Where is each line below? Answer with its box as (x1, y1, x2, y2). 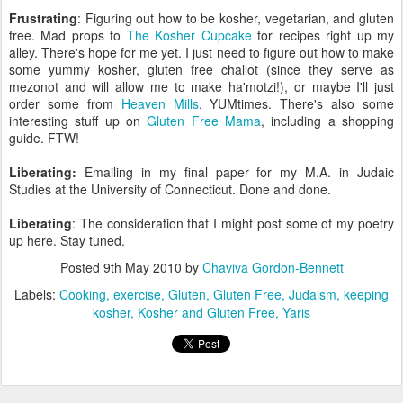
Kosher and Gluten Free (138, 303, 275, 321)
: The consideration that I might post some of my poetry (72, 214, 394, 232)
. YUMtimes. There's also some (198, 94, 394, 112)
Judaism (289, 285, 336, 303)
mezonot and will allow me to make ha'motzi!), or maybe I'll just (9, 77, 394, 95)
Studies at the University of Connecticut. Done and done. (9, 180, 331, 198)
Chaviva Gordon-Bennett (201, 258, 344, 276)
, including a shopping (261, 112, 395, 130)
